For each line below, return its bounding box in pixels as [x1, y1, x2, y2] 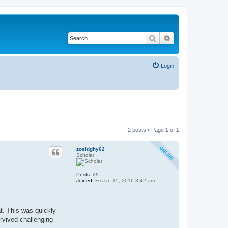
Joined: [76, 178, 94, 183]
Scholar [76, 152, 94, 158]
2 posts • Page [128, 127, 165, 133]
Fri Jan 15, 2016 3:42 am [94, 178, 155, 183]
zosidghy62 [76, 146, 105, 152]
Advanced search [171, 33, 224, 42]
